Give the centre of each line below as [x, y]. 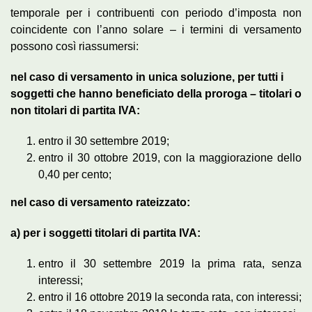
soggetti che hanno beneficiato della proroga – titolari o [156, 93]
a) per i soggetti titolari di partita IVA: [106, 233]
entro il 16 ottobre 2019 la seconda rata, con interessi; [170, 297]
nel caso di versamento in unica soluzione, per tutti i [147, 77]
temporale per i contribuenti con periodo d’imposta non [156, 13]
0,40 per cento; [75, 174]
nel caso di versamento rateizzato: [100, 202]
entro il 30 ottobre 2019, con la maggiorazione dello [170, 157]
